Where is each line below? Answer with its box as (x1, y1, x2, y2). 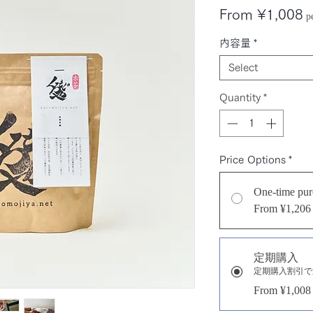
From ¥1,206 (254, 202, 311, 214)
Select (228, 62, 258, 73)
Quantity (219, 92, 261, 103)
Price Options (219, 154, 286, 165)
